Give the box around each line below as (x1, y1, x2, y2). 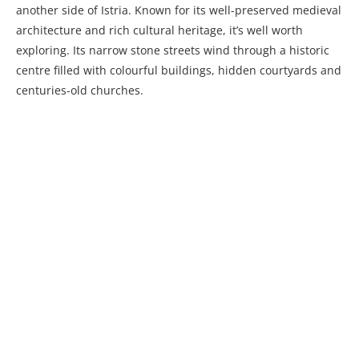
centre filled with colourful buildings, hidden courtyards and (16, 63, 341, 79)
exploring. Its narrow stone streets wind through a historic (16, 42, 329, 58)
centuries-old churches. (16, 83, 143, 99)
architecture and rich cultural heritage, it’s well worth (16, 22, 303, 38)
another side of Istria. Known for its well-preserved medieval (16, 2, 341, 18)
